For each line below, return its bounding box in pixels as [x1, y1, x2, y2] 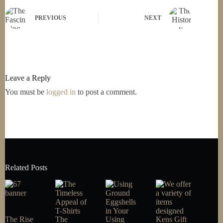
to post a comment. [76, 87, 137, 96]
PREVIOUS [35, 14, 66, 22]
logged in [46, 87, 76, 96]
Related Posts [5, 163, 47, 172]
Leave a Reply [5, 73, 51, 82]
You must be [5, 87, 46, 96]
